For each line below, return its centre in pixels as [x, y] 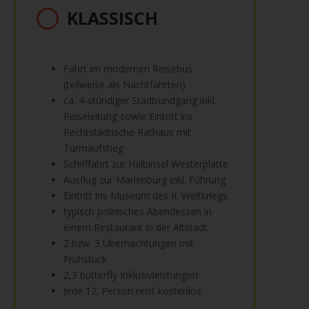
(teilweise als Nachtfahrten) [124, 84]
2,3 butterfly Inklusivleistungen [131, 275]
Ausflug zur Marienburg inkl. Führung [144, 180]
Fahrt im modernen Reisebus [128, 69]
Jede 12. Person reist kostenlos [132, 291]
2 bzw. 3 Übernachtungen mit [129, 243]
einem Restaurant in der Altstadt [136, 227]
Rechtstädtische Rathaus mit [127, 132]
